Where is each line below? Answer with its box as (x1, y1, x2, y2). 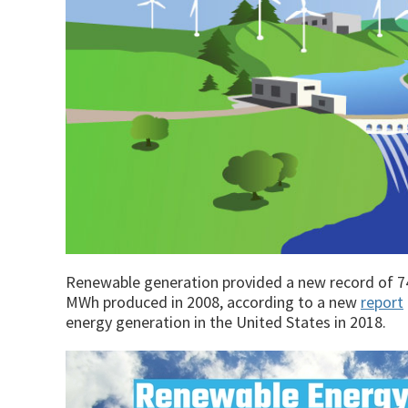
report (361, 291, 403, 312)
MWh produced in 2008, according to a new (66, 291, 361, 312)
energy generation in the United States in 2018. (66, 311, 386, 332)
